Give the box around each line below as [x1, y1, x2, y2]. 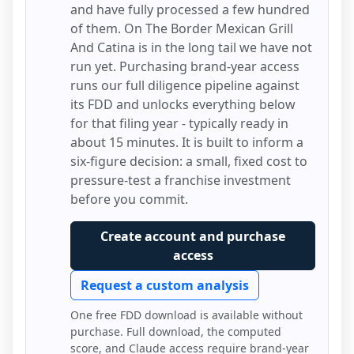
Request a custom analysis [81, 277, 249, 294]
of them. [70, 20, 124, 37]
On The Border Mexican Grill [124, 20, 293, 37]
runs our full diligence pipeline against [70, 77, 299, 94]
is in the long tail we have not [138, 39, 312, 56]
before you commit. [70, 190, 188, 208]
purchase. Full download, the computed [70, 324, 281, 339]
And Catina [70, 39, 135, 56]
